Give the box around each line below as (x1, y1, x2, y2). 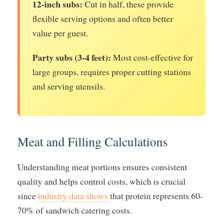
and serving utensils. (32, 80, 105, 92)
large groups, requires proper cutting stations (32, 65, 191, 78)
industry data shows (38, 189, 108, 202)
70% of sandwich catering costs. (17, 204, 132, 216)
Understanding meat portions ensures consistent (17, 160, 187, 173)
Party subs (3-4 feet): (32, 50, 111, 64)
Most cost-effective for (111, 51, 193, 63)
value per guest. (32, 26, 88, 39)
